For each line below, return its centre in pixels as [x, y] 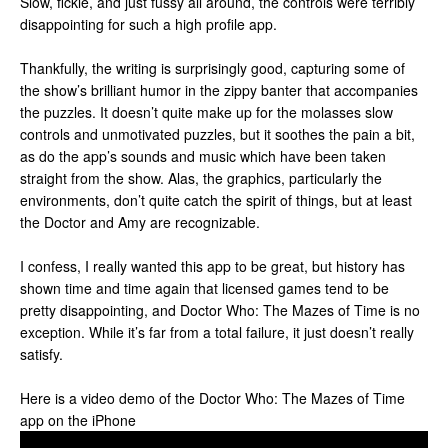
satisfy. [41, 354]
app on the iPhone [78, 420]
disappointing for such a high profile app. [148, 24]
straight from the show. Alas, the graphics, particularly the [201, 178]
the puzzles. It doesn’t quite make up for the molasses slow [206, 112]
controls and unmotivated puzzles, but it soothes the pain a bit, [217, 134]
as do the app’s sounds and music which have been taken [203, 156]
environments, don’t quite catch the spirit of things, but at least [216, 200]
